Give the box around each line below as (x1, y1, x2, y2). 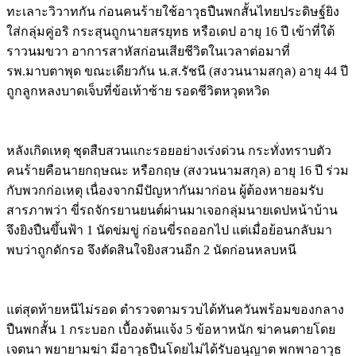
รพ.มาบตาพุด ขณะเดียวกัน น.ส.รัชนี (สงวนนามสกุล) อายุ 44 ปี (6, 64, 348, 78)
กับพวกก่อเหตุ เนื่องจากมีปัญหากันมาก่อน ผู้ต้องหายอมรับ (6, 183, 323, 197)
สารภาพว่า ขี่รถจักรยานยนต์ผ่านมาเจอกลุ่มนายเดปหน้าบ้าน (6, 203, 338, 217)
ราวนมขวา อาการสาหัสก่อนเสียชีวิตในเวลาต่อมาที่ (6, 44, 290, 58)
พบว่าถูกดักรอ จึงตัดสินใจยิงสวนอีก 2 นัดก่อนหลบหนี (6, 242, 296, 257)
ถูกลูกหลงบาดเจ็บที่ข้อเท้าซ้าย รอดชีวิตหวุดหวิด (6, 83, 269, 98)
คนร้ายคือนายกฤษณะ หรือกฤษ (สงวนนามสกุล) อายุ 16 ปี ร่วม (6, 163, 349, 177)
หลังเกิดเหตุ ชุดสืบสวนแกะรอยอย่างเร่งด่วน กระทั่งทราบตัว (6, 143, 331, 157)
